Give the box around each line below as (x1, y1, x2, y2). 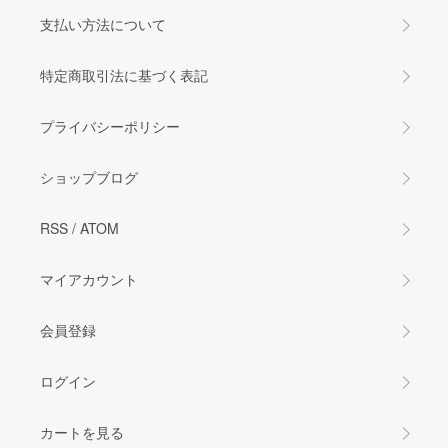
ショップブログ (40, 167, 138, 188)
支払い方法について (40, 14, 166, 35)
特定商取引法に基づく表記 (40, 65, 208, 86)
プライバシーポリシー (40, 116, 180, 137)
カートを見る (40, 422, 124, 443)
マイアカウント (40, 269, 138, 290)
